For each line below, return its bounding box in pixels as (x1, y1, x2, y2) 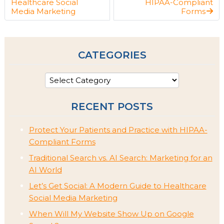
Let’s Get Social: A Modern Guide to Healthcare (28, 181, 206, 191)
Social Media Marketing (28, 193, 117, 203)
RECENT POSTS (71, 100, 153, 113)
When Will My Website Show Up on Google (28, 209, 194, 219)
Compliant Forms (28, 137, 95, 147)
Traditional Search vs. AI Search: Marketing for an (28, 153, 212, 163)
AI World (28, 165, 62, 175)
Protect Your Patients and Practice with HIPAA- (28, 125, 207, 135)
